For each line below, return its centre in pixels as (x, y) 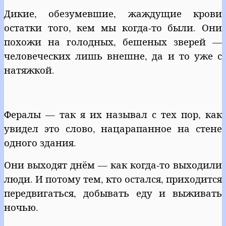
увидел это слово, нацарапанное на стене (113, 128)
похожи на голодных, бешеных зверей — (113, 41)
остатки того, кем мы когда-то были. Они (113, 27)
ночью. (21, 207)
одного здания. (40, 142)
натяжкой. (29, 70)
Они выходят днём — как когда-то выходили (113, 164)
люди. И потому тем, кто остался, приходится (113, 179)
